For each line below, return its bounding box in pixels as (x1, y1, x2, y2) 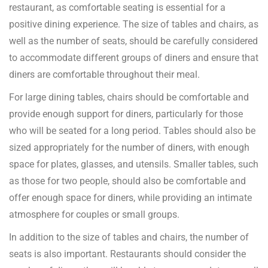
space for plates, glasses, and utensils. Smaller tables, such (9, 159, 258, 170)
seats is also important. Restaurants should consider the (9, 248, 246, 260)
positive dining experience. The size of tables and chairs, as (9, 19, 258, 31)
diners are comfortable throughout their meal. (9, 69, 200, 81)
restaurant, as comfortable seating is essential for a (9, 2, 226, 14)
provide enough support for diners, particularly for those (9, 108, 243, 120)
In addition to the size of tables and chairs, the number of (9, 232, 249, 243)
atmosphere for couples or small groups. (9, 209, 179, 221)
